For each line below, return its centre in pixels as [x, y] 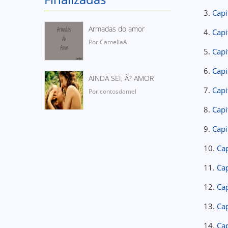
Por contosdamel [112, 91]
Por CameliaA [108, 42]
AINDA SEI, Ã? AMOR [121, 78]
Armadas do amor [117, 29]
